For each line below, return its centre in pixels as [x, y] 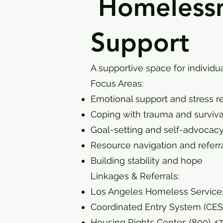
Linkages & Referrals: [135, 176]
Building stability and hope [147, 161]
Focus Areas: [117, 83]
